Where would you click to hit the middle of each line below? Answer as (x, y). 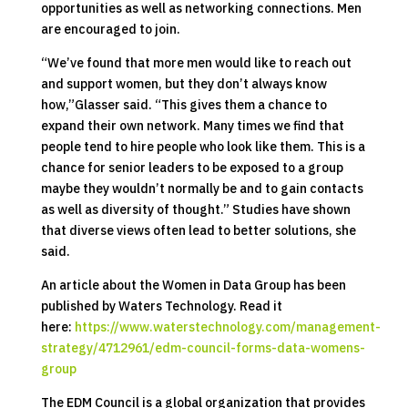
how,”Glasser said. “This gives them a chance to (184, 104)
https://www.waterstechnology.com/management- (227, 326)
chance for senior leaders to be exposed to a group (192, 167)
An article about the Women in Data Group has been (193, 285)
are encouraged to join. (110, 29)
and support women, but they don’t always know (184, 83)
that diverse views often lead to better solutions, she (198, 230)
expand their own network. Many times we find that (192, 125)
